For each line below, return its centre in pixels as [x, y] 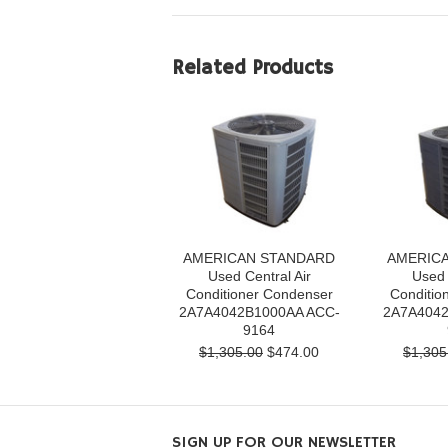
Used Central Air [259, 276]
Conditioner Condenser [259, 294]
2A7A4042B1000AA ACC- [259, 312]
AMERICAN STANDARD [259, 258]
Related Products [252, 68]
